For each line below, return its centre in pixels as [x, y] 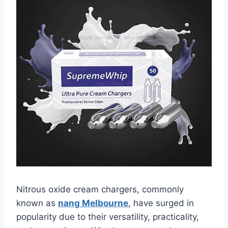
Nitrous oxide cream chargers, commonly [100, 189]
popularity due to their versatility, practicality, [108, 217]
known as [37, 203]
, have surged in [161, 203]
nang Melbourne [93, 203]
